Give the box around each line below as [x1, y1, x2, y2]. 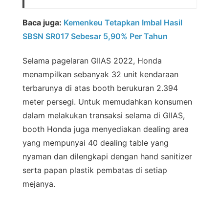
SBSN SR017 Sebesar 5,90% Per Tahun [22, 31, 168, 42]
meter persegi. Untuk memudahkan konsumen [22, 97, 192, 107]
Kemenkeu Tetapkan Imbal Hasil [64, 18, 182, 28]
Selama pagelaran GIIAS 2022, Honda [22, 56, 162, 66]
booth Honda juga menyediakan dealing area [22, 124, 189, 134]
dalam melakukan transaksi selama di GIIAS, [22, 110, 185, 121]
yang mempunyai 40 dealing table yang [22, 138, 169, 148]
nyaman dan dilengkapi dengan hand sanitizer [22, 152, 192, 162]
